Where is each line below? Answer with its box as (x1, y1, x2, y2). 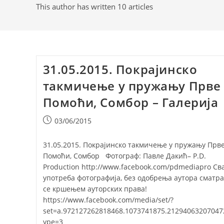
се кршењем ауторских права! (42, 184, 151, 193)
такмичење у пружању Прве (42, 77, 221, 94)
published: (42, 126, 78, 135)
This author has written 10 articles (36, 1, 153, 11)
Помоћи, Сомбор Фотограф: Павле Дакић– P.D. (42, 151, 206, 160)
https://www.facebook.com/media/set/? (42, 195, 173, 204)
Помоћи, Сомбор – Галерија (42, 94, 218, 110)
